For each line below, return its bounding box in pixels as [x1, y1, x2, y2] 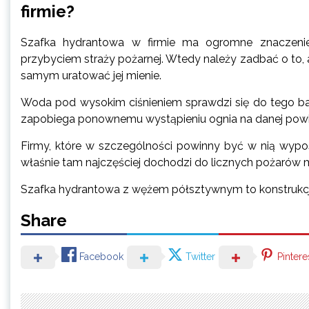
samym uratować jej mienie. [21, 68, 161, 82]
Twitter [186, 250, 215, 262]
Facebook [79, 250, 123, 262]
